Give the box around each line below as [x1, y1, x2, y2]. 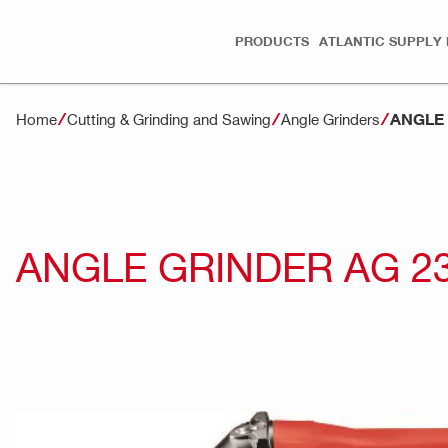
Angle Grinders [281, 109, 380, 128]
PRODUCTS [235, 34, 310, 49]
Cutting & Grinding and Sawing [67, 109, 271, 128]
